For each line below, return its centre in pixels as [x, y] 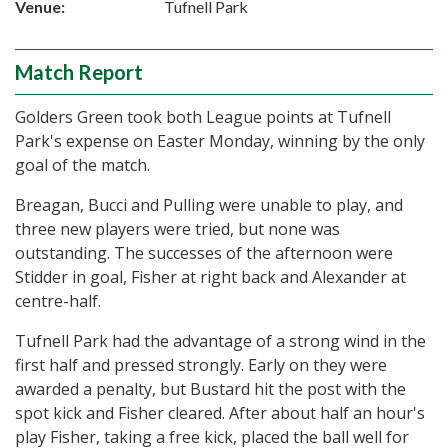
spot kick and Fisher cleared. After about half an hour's [220, 413]
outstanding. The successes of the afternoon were [204, 253]
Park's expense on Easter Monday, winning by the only [220, 141]
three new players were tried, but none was [177, 229]
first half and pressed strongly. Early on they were [201, 365]
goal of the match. [82, 165]
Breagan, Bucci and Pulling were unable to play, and [209, 205]
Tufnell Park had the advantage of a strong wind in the [220, 341]
